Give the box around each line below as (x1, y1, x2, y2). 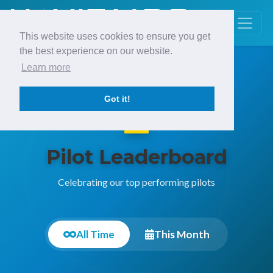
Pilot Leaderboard (46, 145, 227, 169)
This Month (154, 228, 210, 241)
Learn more (21, 62, 71, 73)
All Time (76, 228, 115, 241)
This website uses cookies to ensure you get (19, 31, 210, 41)
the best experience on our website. (19, 46, 172, 56)
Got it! (104, 94, 130, 104)
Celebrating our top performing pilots (58, 176, 215, 188)
